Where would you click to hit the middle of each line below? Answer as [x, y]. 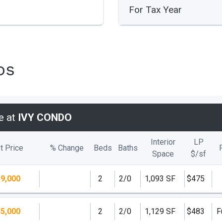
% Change [67, 148]
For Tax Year [155, 10]
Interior [163, 142]
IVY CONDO [45, 117]
